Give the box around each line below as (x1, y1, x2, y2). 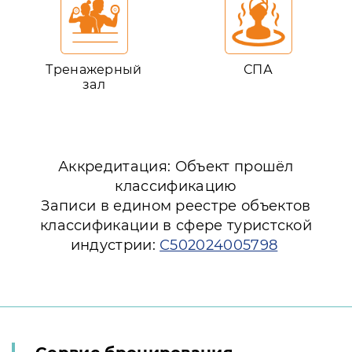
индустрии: (70, 236, 160, 254)
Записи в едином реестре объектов (41, 197, 311, 214)
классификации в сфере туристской (39, 217, 313, 234)
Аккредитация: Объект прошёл (58, 158, 294, 175)
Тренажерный (46, 62, 142, 77)
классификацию (115, 178, 237, 195)
